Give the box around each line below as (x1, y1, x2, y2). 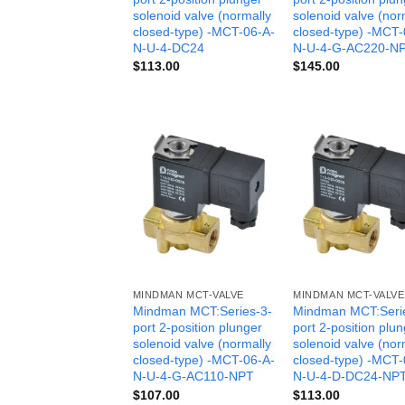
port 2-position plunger (132, 320, 262, 335)
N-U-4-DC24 (132, 40, 204, 55)
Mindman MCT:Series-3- (132, 304, 272, 319)
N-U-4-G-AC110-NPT (132, 369, 254, 384)
